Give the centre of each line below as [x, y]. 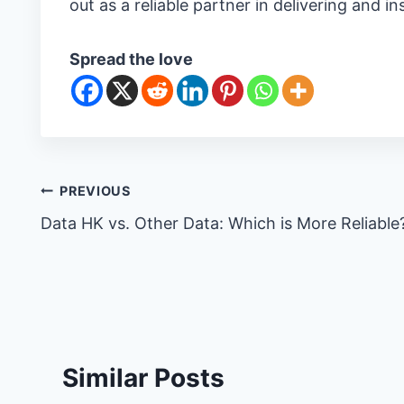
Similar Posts [143, 378]
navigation [104, 234]
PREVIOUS [95, 191]
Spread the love [131, 59]
